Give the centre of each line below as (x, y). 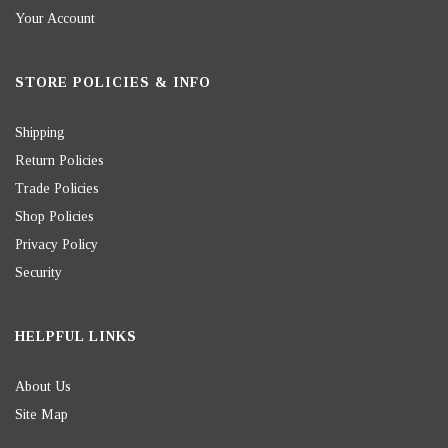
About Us (43, 387)
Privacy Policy (56, 245)
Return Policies (59, 161)
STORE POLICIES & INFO (113, 83)
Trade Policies (57, 189)
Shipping (40, 133)
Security (38, 273)
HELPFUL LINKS (76, 337)
